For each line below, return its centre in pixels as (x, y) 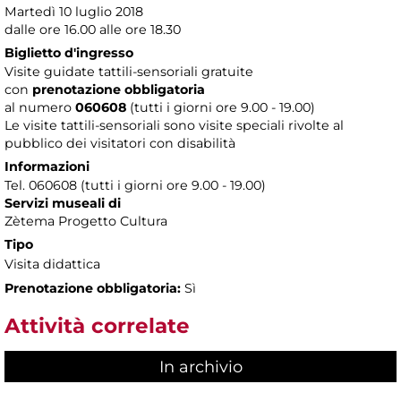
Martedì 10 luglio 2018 (74, 11)
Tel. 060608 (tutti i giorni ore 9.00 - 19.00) (135, 185)
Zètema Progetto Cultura (86, 221)
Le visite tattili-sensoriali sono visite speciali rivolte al (174, 125)
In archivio (200, 367)
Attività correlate (97, 325)
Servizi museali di (63, 203)
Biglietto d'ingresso (69, 52)
